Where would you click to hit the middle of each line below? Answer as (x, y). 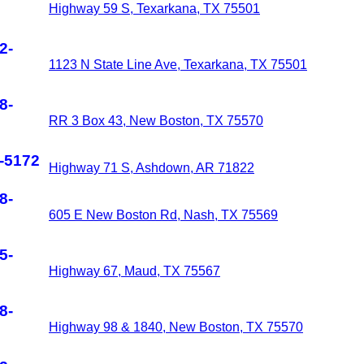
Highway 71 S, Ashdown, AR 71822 (152, 168)
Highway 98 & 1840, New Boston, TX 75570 (176, 327)
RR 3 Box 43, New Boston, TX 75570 (156, 121)
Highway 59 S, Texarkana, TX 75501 (154, 9)
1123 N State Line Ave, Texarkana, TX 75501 (178, 65)
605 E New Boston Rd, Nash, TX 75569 (163, 215)
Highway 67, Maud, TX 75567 (134, 271)
